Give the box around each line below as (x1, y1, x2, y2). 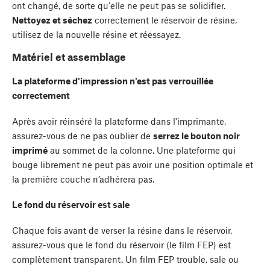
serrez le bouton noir (153, 130, 240, 141)
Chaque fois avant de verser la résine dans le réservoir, (12, 224, 232, 236)
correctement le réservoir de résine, (92, 14, 237, 25)
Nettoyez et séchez (12, 14, 92, 25)
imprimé (12, 144, 48, 155)
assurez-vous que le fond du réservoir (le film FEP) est (12, 239, 231, 250)
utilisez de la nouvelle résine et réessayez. (12, 28, 181, 40)
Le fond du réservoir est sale (12, 199, 130, 210)
